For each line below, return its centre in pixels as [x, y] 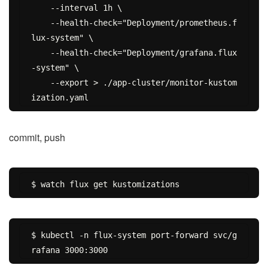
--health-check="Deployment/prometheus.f [40, 23]
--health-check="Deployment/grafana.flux [40, 53]
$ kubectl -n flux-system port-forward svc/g [134, 235]
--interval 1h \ [40, 8]
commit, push [37, 138]
